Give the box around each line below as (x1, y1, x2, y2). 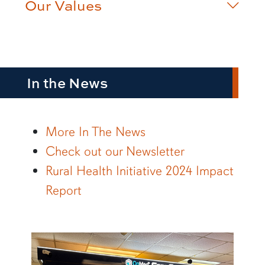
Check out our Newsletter (45, 143, 185, 160)
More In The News (45, 124, 146, 140)
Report (45, 182, 82, 199)
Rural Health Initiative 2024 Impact (45, 163, 234, 179)
